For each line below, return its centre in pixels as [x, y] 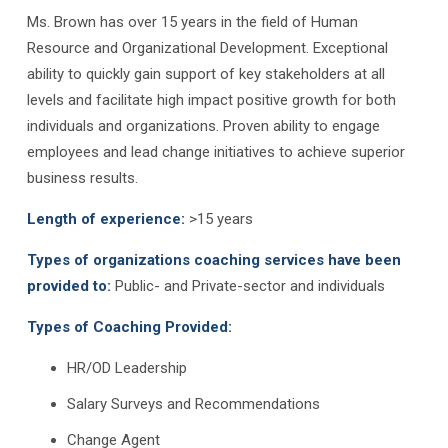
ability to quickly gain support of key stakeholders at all [205, 74]
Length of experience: [105, 219]
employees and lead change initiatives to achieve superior [215, 152]
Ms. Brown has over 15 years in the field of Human [192, 22]
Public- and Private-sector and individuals [247, 286]
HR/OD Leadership [126, 368]
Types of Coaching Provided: [131, 327]
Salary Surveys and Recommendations [193, 404]
